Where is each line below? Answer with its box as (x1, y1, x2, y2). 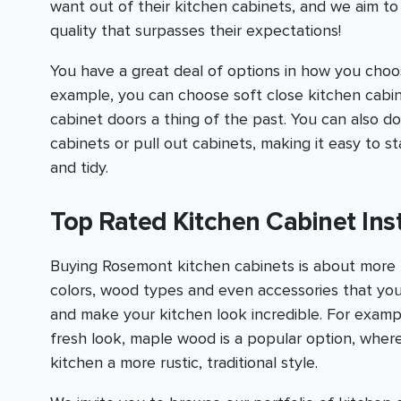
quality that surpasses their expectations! (50, 20, 341, 40)
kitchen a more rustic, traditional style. (50, 353, 318, 373)
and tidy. (50, 157, 108, 177)
